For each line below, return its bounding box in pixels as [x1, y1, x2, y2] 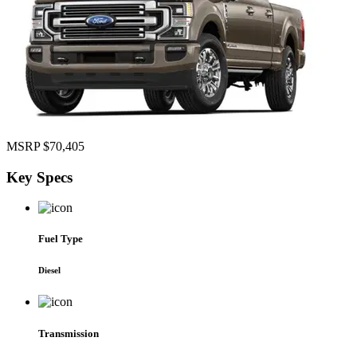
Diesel [38, 265, 61, 276]
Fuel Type [38, 233, 83, 245]
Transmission [38, 327, 99, 339]
